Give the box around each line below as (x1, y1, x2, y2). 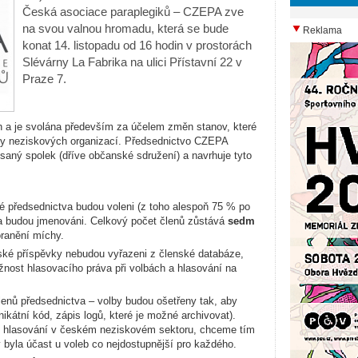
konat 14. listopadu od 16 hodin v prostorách (22, 38, 252, 52)
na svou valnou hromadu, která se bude (22, 22, 229, 35)
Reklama (303, 25, 342, 36)
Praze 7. (22, 72, 66, 86)
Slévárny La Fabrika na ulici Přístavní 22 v (22, 55, 242, 69)
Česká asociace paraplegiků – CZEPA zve (22, 5, 244, 18)
